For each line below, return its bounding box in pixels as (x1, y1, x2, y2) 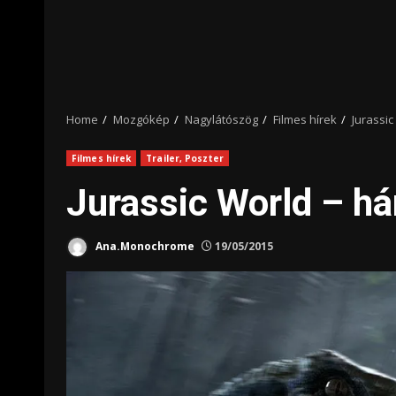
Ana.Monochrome (93, 238, 194, 254)
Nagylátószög (185, 111, 258, 127)
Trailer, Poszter (146, 152, 224, 164)
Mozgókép (113, 111, 170, 127)
